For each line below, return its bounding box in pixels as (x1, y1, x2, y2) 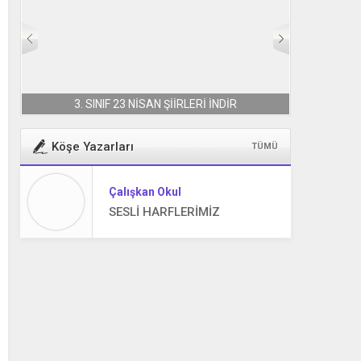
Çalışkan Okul (109, 185, 181, 198)
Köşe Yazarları (52, 139, 134, 154)
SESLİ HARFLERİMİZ (109, 204, 220, 219)
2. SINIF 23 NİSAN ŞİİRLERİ (89, 97, 222, 110)
